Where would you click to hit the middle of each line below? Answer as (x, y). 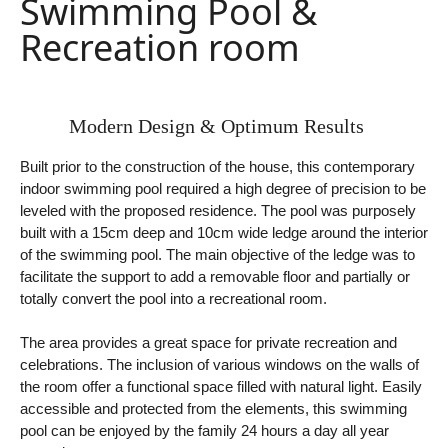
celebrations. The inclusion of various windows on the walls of (219, 365)
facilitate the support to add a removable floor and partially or (215, 277)
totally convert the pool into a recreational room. (173, 299)
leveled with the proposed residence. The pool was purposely (218, 211)
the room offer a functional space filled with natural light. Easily (221, 387)
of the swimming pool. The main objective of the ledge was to (217, 255)
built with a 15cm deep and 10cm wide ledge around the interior (224, 233)
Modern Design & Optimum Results (216, 126)
